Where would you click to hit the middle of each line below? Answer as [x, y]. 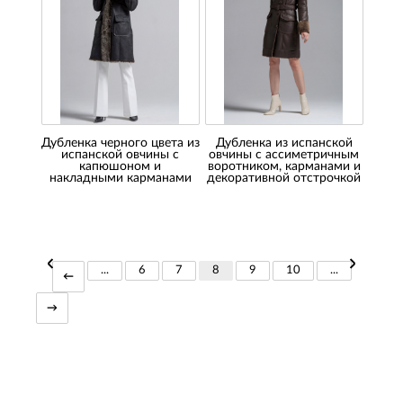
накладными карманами [120, 178]
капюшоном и [121, 166]
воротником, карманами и [284, 166]
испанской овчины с [121, 155]
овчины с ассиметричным [284, 155]
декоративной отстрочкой [284, 178]
